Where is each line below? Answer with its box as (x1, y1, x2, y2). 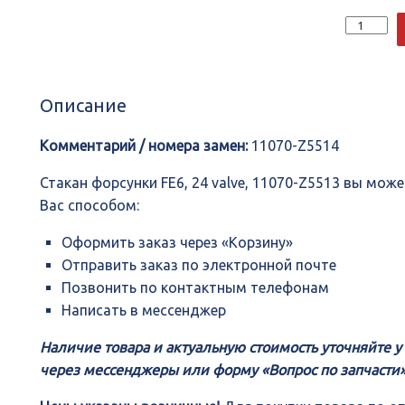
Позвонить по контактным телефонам (61, 279, 330, 297)
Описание (40, 95, 127, 117)
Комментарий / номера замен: (40, 137, 249, 155)
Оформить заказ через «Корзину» (61, 234, 294, 251)
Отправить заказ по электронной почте (61, 257, 337, 274)
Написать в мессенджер (61, 302, 227, 319)
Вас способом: (40, 197, 140, 214)
